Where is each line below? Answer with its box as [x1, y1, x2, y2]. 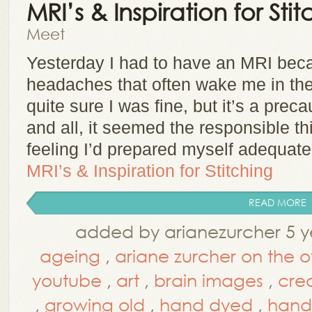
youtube [32, 269, 102, 290]
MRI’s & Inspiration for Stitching [26, 161, 273, 180]
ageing [40, 244, 100, 266]
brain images [154, 269, 263, 290]
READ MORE [249, 196, 306, 209]
